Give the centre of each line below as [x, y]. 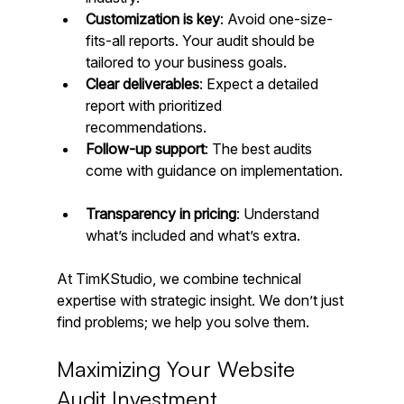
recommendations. [149, 128]
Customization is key [152, 19]
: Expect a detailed [260, 84]
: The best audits [260, 149]
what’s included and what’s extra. [193, 236]
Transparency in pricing [161, 214]
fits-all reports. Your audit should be [202, 41]
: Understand [279, 214]
